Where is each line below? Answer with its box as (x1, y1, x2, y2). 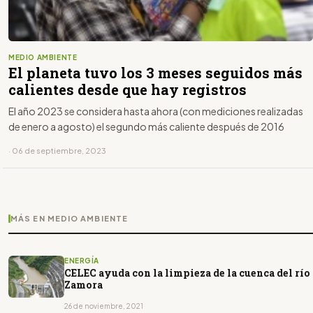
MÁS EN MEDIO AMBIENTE (10, 213, 129, 223)
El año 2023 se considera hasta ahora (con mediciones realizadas (8, 104, 303, 117)
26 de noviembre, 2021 (64, 301, 143, 310)
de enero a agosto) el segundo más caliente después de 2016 (8, 119, 284, 133)
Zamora (64, 277, 103, 291)
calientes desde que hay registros (8, 80, 247, 99)
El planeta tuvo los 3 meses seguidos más (8, 63, 303, 82)
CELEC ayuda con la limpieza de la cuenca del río (64, 265, 310, 279)
